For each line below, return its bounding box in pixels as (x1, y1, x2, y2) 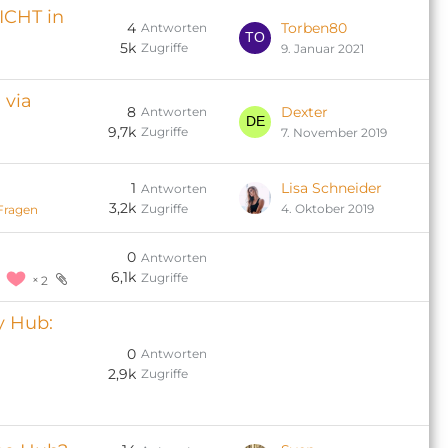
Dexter (281, 102, 328, 121)
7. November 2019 (281, 124, 387, 140)
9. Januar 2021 (281, 40, 364, 56)
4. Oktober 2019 (281, 201, 374, 216)
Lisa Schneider (281, 179, 382, 197)
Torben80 (281, 18, 347, 37)
